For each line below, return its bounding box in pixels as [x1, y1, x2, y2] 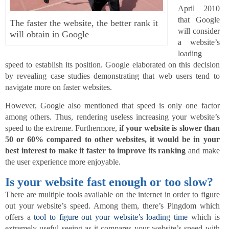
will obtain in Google [10, 29, 89, 39]
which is [188, 213, 220, 221]
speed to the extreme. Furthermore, [5, 124, 120, 132]
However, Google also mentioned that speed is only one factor [5, 101, 220, 110]
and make [186, 146, 220, 155]
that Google [178, 15, 220, 24]
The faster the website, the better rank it [10, 18, 158, 28]
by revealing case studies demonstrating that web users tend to [5, 72, 220, 80]
